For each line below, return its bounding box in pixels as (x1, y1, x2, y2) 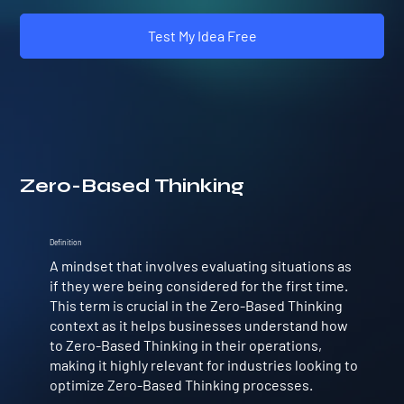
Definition (49, 237, 82, 247)
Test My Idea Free (147, 27, 257, 45)
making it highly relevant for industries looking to (49, 355, 358, 373)
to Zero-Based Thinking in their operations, (49, 335, 322, 353)
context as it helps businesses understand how (49, 316, 348, 334)
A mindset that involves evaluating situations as (49, 256, 352, 274)
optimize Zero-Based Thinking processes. (49, 375, 313, 393)
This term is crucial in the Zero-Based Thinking (49, 296, 343, 314)
